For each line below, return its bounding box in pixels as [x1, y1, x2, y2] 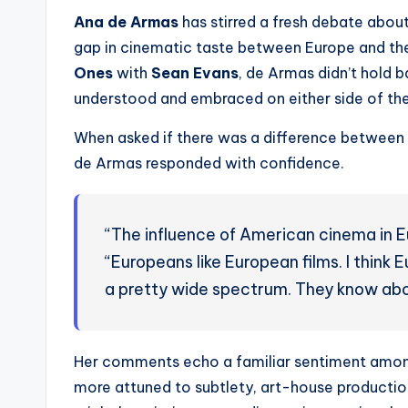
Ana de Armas [74, 13, 178, 31]
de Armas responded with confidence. [74, 154, 344, 172]
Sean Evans [151, 64, 239, 82]
